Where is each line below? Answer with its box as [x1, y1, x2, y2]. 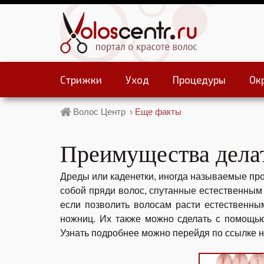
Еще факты [135, 107, 181, 117]
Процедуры [173, 74, 226, 85]
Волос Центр [73, 107, 126, 117]
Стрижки [60, 74, 102, 85]
